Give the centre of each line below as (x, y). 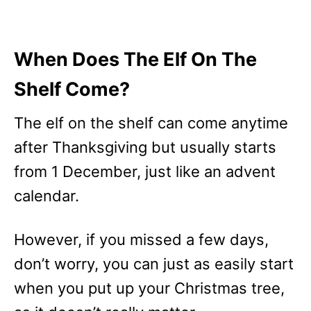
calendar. (47, 196)
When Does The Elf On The (135, 60)
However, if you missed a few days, (141, 240)
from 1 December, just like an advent (145, 172)
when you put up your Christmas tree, (149, 288)
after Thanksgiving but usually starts (145, 148)
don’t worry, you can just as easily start (154, 264)
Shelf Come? (72, 90)
